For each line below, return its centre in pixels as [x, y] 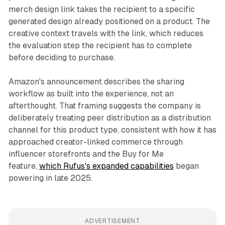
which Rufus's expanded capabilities [106, 166]
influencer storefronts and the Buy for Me [86, 154]
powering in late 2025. [50, 178]
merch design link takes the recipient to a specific [101, 10]
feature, [24, 166]
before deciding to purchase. [62, 58]
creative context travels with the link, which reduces [106, 34]
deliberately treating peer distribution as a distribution [109, 118]
